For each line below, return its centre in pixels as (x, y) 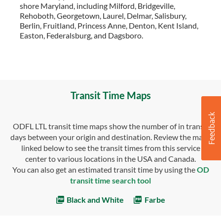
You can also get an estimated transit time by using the (104, 170)
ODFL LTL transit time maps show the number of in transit (110, 126)
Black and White (94, 200)
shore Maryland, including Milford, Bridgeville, (97, 6)
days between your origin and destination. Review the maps (110, 137)
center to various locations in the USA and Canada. (110, 159)
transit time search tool (110, 181)
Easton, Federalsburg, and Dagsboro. (81, 36)
